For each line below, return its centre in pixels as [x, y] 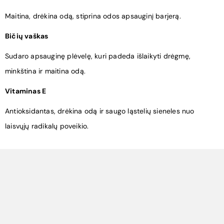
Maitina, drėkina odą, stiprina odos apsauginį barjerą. [93, 16]
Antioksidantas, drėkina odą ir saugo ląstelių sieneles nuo [100, 111]
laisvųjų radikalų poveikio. [47, 126]
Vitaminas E [26, 91]
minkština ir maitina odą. [45, 71]
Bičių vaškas [27, 36]
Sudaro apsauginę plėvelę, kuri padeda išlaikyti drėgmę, [98, 56]
